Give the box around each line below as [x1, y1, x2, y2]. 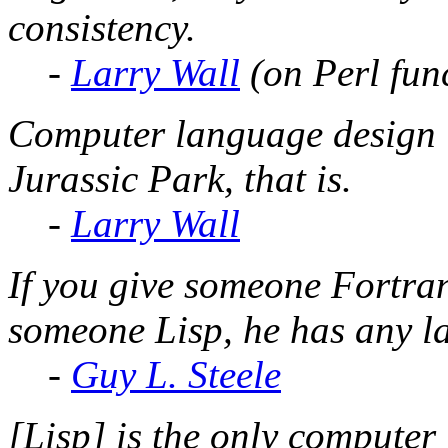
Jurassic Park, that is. [8, 156, 352, 200]
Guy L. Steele [71, 352, 281, 396]
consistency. [8, 5, 196, 49]
